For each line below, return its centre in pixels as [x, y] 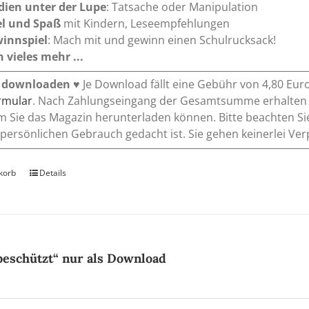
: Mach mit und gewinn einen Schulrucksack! [162, 40]
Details [53, 173]
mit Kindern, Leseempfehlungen [146, 24]
